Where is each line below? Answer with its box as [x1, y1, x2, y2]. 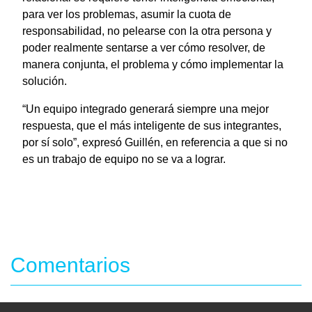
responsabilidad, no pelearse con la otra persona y [22, 24, 272, 37]
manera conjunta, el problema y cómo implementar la [22, 58, 283, 70]
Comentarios [10, 253, 130, 276]
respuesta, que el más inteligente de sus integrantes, [22, 119, 281, 132]
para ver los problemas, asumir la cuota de [22, 8, 231, 20]
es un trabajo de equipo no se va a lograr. [22, 153, 226, 165]
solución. [22, 75, 67, 87]
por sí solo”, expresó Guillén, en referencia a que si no [22, 136, 288, 148]
